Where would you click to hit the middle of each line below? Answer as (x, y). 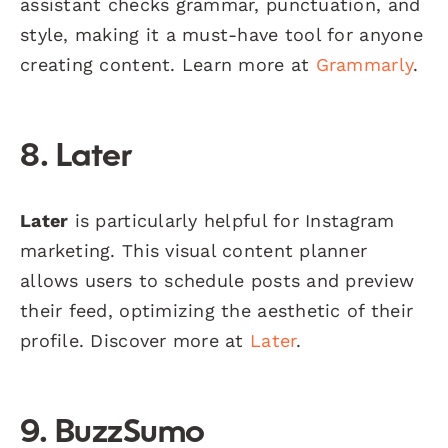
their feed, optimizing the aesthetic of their (217, 310)
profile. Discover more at (135, 340)
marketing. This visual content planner (194, 250)
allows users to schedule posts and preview (217, 280)
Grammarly (364, 64)
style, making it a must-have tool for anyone (221, 34)
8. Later (76, 157)
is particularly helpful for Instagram (231, 220)
